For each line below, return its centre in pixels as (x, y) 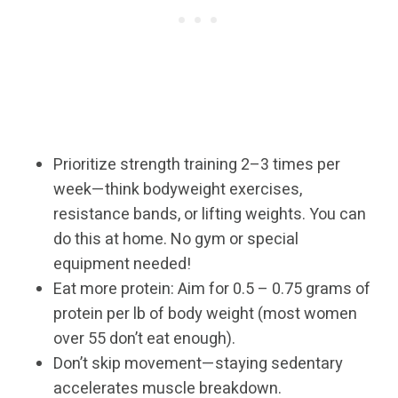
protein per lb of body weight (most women (205, 314)
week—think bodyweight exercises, (178, 190)
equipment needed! (122, 265)
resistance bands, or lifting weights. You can (210, 215)
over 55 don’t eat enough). (144, 339)
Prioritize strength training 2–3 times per (197, 165)
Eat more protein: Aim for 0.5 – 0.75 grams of (212, 290)
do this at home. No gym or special (176, 240)
